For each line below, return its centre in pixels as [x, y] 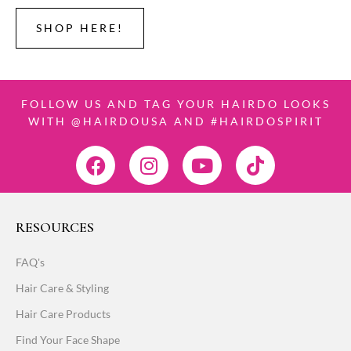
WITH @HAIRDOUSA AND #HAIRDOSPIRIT [175, 121]
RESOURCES [55, 227]
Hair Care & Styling [62, 288]
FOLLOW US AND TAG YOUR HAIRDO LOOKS [175, 104]
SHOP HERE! [80, 28]
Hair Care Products [63, 314]
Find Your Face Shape [68, 340]
